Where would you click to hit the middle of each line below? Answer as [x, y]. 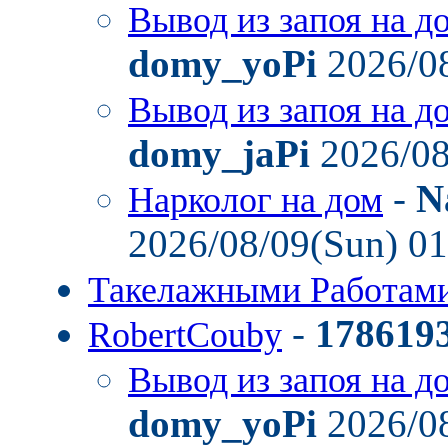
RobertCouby [185, 335]
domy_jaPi [219, 153]
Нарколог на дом [255, 200]
